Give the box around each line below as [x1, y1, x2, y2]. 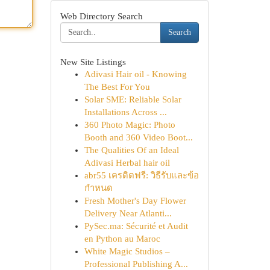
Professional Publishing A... [84, 259, 188, 269]
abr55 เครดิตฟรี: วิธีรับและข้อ [84, 171, 199, 180]
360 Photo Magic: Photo [84, 120, 175, 130]
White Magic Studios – [84, 246, 170, 256]
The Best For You [84, 82, 150, 92]
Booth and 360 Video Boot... [84, 133, 193, 142]
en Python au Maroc [84, 234, 160, 243]
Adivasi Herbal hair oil [84, 158, 170, 168]
